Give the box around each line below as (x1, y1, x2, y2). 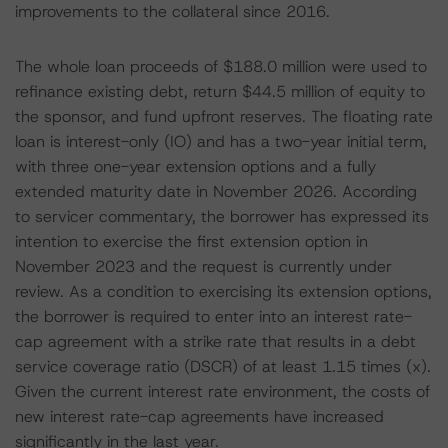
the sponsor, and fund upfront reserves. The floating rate (15, 106, 433, 127)
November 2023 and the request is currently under (15, 256, 392, 277)
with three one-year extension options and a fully (15, 156, 376, 177)
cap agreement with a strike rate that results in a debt (15, 331, 416, 352)
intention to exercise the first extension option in (15, 231, 368, 252)
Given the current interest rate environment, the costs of (15, 381, 430, 402)
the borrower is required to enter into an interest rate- (15, 306, 412, 327)
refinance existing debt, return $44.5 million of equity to (15, 81, 425, 102)
